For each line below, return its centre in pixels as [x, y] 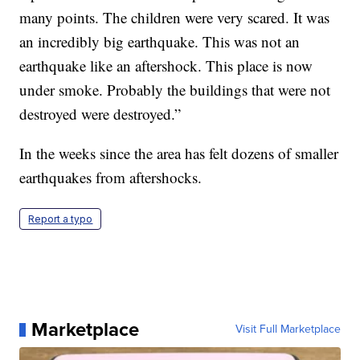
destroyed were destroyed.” [100, 114]
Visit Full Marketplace [288, 329]
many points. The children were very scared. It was [175, 18]
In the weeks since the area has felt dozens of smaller [179, 153]
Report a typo [61, 219]
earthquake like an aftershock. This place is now [166, 66]
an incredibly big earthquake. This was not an [160, 42]
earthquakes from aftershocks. [111, 178]
